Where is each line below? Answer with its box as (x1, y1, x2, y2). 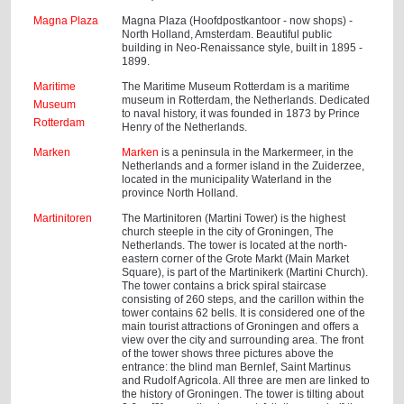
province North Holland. (122, 187, 239, 199)
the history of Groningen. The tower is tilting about (122, 388, 364, 400)
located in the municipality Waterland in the (122, 173, 333, 186)
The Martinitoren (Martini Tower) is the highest (122, 212, 346, 225)
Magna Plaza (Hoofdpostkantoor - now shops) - (122, 14, 353, 27)
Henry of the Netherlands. (122, 121, 248, 133)
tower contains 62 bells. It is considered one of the (122, 307, 366, 319)
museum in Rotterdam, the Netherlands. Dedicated (122, 94, 371, 106)
